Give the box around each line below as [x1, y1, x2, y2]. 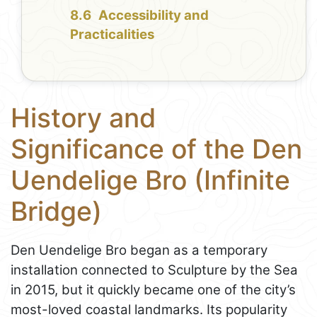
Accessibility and [98, 7, 209, 24]
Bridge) [11, 195, 102, 228]
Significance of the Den [11, 133, 302, 166]
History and [11, 102, 156, 134]
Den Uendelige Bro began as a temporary [11, 241, 267, 258]
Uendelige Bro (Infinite [11, 164, 290, 197]
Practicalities [70, 26, 155, 43]
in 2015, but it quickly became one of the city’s [11, 281, 296, 298]
